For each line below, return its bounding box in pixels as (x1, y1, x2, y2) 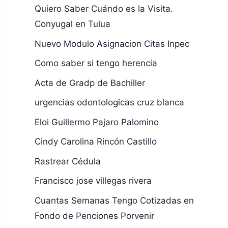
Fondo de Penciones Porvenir (34, 210, 154, 221)
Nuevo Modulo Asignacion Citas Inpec (34, 38, 189, 49)
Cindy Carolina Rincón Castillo (34, 136, 157, 147)
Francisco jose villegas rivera (34, 176, 152, 186)
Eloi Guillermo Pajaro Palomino (34, 117, 159, 127)
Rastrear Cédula (34, 156, 101, 166)
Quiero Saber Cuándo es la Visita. (34, 4, 173, 14)
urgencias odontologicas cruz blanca (34, 97, 184, 107)
